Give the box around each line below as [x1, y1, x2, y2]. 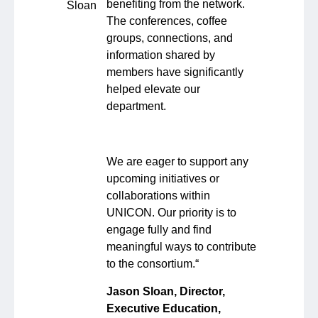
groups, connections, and [106, 32, 234, 45]
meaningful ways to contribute [106, 241, 257, 253]
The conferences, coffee [106, 15, 228, 28]
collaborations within [106, 190, 211, 202]
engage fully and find [106, 224, 212, 236]
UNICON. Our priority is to [106, 207, 237, 219]
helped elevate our [106, 83, 201, 96]
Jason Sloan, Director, [106, 285, 226, 298]
